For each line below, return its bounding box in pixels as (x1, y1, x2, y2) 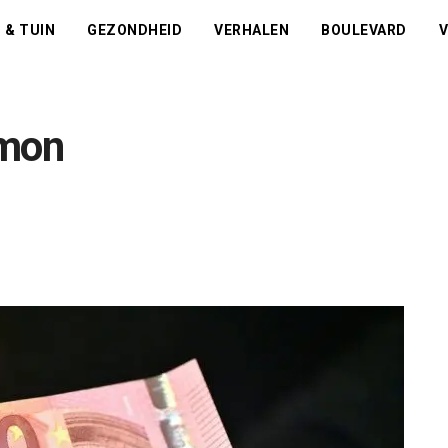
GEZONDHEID (87, 22, 183, 38)
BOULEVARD (321, 22, 407, 38)
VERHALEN (214, 22, 290, 38)
